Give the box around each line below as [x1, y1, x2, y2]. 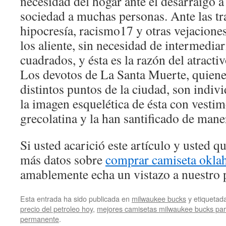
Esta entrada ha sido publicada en [20, 193, 132, 204]
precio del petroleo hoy [20, 203, 93, 214]
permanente [20, 213, 59, 224]
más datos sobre [20, 151, 105, 168]
